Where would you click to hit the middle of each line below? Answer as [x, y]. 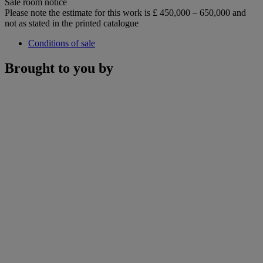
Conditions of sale [62, 43]
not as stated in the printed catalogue [72, 23]
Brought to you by [59, 68]
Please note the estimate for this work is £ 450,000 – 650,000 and [125, 12]
